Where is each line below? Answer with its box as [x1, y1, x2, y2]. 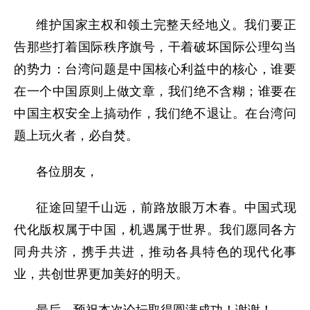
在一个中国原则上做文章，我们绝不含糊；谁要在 [14, 84, 296, 98]
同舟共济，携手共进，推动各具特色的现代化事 [14, 245, 296, 259]
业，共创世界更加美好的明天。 [14, 267, 188, 281]
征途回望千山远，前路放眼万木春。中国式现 [36, 201, 296, 215]
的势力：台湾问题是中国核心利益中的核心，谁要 [14, 62, 296, 76]
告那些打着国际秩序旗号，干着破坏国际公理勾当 [14, 40, 296, 54]
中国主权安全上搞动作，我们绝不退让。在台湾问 [14, 107, 296, 120]
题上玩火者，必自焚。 [14, 129, 138, 143]
